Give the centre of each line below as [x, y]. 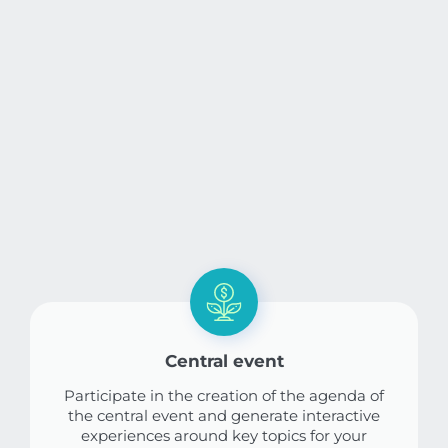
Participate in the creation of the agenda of [224, 396]
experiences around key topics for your [224, 436]
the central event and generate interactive [224, 416]
